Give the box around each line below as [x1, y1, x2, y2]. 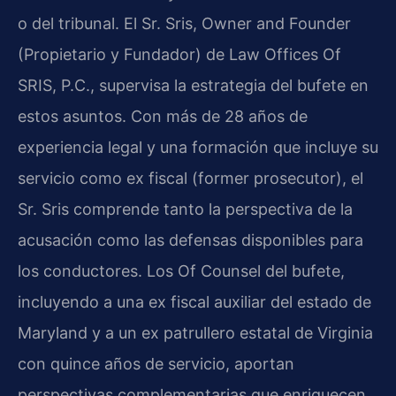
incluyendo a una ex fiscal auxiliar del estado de [18, 293, 371, 312]
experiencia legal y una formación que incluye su [18, 138, 378, 157]
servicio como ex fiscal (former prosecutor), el [18, 169, 363, 188]
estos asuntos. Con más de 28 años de [18, 107, 308, 126]
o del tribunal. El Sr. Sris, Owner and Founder [18, 14, 351, 34]
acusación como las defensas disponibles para [18, 231, 363, 250]
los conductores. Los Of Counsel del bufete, [18, 262, 345, 281]
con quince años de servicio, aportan [18, 354, 294, 374]
